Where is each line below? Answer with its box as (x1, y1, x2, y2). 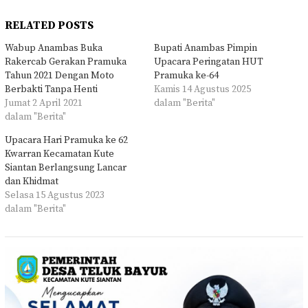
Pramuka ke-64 (154, 69, 219, 82)
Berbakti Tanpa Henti (5, 83, 98, 96)
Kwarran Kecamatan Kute (5, 148, 114, 161)
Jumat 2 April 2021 (5, 97, 82, 110)
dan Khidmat (5, 175, 58, 188)
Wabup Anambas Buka (5, 42, 102, 55)
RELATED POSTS (5, 19, 93, 33)
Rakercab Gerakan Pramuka (5, 56, 126, 69)
